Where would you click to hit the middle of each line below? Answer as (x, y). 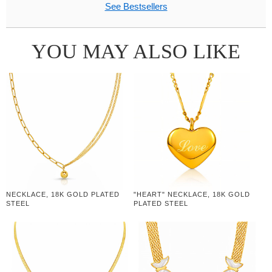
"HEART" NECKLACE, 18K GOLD (192, 194)
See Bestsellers (136, 6)
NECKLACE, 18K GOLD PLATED (63, 194)
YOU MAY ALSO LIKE (136, 51)
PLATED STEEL (161, 203)
